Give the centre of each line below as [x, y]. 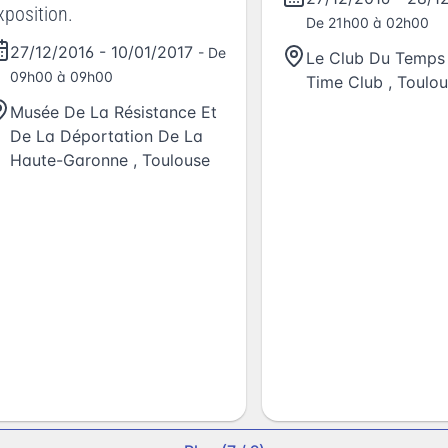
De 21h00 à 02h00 [367, 22]
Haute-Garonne [69, 160]
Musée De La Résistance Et [113, 112]
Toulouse [176, 160]
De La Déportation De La [106, 136]
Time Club [344, 81]
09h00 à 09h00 [61, 77]
